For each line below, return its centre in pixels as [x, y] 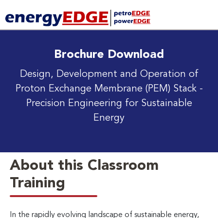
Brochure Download [109, 55]
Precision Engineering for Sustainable [109, 103]
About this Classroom [84, 166]
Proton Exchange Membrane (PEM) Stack [107, 89]
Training [37, 183]
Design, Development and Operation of [109, 74]
